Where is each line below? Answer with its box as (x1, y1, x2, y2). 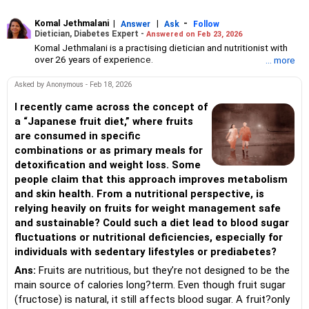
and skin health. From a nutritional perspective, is (14, 188, 264, 200)
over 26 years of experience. (34, 53, 153, 65)
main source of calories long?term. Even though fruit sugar (14, 279, 286, 291)
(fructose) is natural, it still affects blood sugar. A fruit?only (14, 293, 290, 306)
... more (266, 54, 295, 66)
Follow (193, 19, 219, 29)
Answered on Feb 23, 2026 (146, 29, 242, 39)
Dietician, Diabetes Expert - (34, 28, 146, 39)
